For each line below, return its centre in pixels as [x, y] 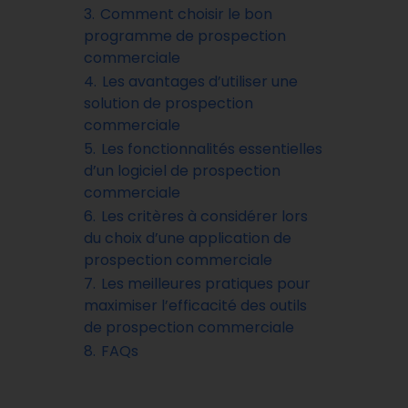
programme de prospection [185, 36]
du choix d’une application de [188, 238]
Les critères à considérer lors [204, 216]
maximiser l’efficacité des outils [195, 306]
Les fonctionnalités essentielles [212, 149]
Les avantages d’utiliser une [200, 82]
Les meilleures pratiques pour [206, 284]
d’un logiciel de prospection [182, 171]
